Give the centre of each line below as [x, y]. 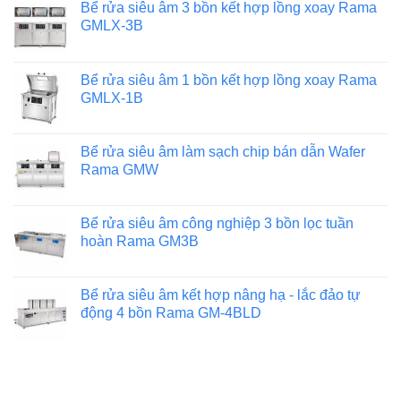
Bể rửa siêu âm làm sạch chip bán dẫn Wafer [223, 152]
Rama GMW [119, 170]
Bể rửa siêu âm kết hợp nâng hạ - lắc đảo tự [221, 295]
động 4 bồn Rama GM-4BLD [171, 313]
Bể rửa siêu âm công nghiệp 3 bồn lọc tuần [217, 224]
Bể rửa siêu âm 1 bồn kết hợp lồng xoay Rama [229, 81]
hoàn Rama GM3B [140, 242]
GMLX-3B [112, 26]
